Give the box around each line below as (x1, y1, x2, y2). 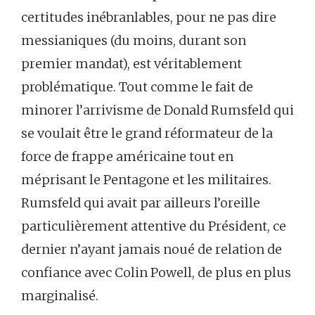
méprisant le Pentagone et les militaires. (21, 171, 271, 188)
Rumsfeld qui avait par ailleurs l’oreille (21, 194, 260, 211)
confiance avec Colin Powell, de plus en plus (21, 264, 291, 281)
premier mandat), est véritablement (21, 55, 242, 72)
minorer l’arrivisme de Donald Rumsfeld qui (21, 101, 294, 118)
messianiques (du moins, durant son (21, 32, 246, 49)
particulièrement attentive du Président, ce (21, 217, 286, 234)
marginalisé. (21, 287, 98, 304)
